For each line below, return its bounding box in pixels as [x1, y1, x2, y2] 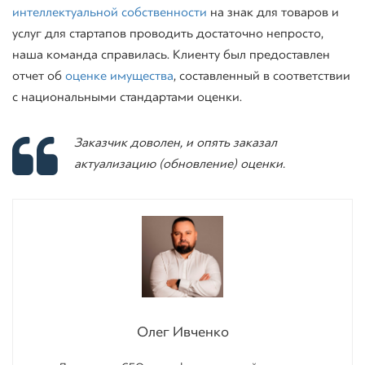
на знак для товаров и [207, 5, 339, 20]
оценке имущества [65, 68, 174, 83]
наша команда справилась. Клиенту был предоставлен [12, 47, 330, 62]
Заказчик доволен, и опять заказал [74, 135, 277, 150]
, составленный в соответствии [174, 68, 350, 83]
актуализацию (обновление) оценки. [74, 156, 285, 171]
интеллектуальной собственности [12, 5, 207, 20]
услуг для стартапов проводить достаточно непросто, [12, 26, 323, 41]
